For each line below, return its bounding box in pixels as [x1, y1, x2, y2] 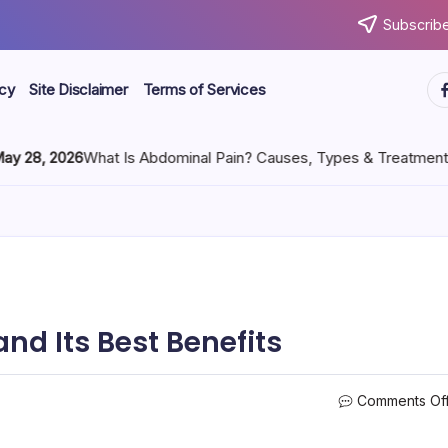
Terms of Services [142, 80, 266, 99]
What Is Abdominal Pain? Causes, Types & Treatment [42, 148, 408, 167]
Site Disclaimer [29, 80, 128, 99]
